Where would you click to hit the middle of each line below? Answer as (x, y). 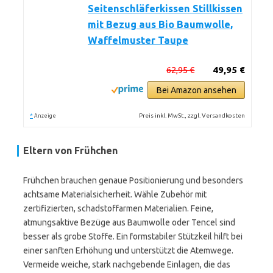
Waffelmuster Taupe (138, 40)
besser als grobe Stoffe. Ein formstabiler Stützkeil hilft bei (133, 236)
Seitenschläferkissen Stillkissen (165, 9)
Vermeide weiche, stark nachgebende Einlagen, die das (127, 264)
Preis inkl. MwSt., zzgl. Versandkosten (192, 115)
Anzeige (45, 116)
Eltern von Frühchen (70, 151)
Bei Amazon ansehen (196, 90)
